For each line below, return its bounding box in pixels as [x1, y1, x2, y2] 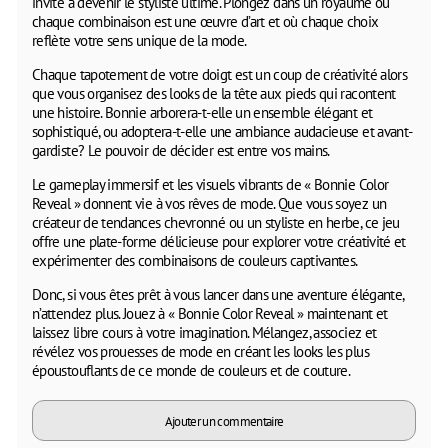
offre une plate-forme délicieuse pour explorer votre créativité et [32, 231, 406, 251]
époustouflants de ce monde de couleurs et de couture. [32, 360, 351, 380]
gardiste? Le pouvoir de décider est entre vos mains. [32, 140, 330, 160]
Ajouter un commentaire [164, 412, 284, 430]
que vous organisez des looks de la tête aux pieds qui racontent [32, 83, 396, 103]
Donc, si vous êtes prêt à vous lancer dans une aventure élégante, [32, 284, 404, 304]
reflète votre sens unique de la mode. [32, 30, 247, 50]
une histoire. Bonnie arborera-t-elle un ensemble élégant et [32, 102, 373, 122]
